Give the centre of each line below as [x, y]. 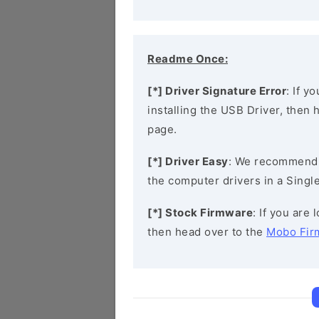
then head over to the [207, 232]
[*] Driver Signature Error [217, 91]
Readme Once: [188, 59]
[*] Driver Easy [188, 161]
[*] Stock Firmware [200, 213]
